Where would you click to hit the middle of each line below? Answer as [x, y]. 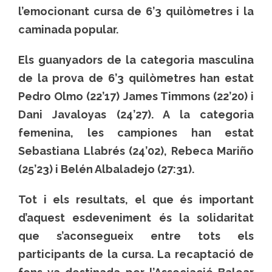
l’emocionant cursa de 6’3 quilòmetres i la [136, 11]
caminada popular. [68, 29]
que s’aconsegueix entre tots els [136, 236]
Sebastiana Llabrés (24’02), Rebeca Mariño [136, 151]
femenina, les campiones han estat [136, 132]
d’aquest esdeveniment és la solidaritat [136, 217]
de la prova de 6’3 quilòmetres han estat [136, 78]
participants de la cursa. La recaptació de [136, 254]
